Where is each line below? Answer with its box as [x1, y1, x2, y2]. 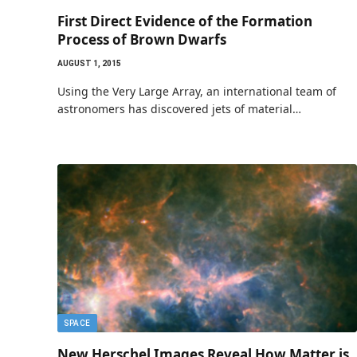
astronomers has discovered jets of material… [57, 100, 301, 116]
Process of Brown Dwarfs [57, 29, 226, 49]
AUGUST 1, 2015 [57, 58, 121, 68]
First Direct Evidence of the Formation [57, 11, 312, 30]
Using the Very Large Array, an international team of [57, 83, 336, 99]
